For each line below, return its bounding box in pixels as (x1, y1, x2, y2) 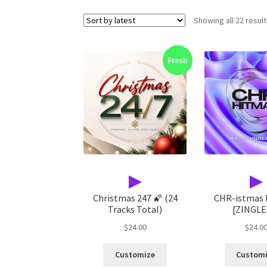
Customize (115, 249, 156, 260)
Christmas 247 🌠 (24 (92, 192, 178, 204)
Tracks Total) (108, 203, 163, 216)
